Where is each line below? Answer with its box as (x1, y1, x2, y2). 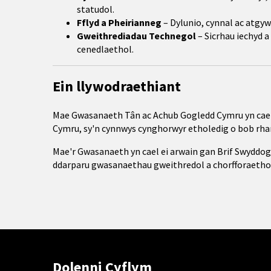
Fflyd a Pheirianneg (77, 16, 162, 28)
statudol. (77, 3, 114, 15)
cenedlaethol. (77, 43, 134, 55)
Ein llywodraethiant (53, 77, 181, 96)
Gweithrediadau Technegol (77, 30, 196, 42)
